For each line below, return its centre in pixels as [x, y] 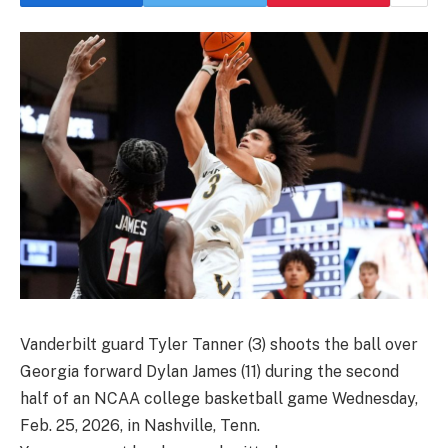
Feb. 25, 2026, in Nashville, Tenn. [140, 425]
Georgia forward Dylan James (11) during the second [209, 371]
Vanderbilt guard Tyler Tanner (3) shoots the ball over [219, 344]
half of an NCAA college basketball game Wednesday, [219, 398]
